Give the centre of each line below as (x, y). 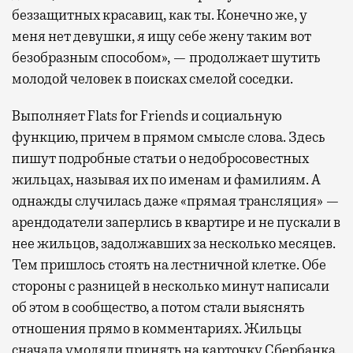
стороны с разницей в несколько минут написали (171, 286)
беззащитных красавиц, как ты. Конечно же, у (160, 15)
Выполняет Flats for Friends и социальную (147, 115)
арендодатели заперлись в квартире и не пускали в (176, 222)
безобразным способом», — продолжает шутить (166, 57)
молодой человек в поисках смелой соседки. (152, 78)
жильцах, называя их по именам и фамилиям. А (166, 179)
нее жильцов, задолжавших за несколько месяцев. (174, 243)
